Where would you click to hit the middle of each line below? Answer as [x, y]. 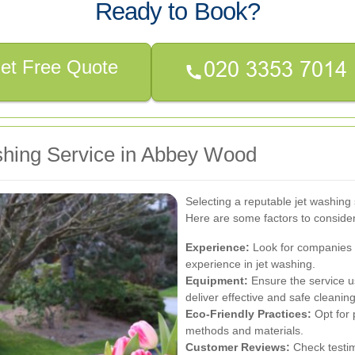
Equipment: [217, 280]
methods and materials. [244, 330]
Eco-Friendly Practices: [248, 313]
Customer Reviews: [238, 347]
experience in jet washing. [250, 263]
